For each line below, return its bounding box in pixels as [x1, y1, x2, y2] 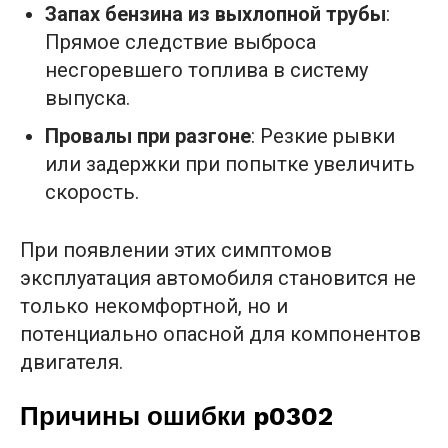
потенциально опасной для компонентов [20, 321, 421, 346]
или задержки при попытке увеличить [45, 151, 415, 176]
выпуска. [45, 85, 130, 110]
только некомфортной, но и [20, 293, 288, 318]
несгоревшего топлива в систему [45, 57, 368, 82]
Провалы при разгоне [45, 123, 251, 148]
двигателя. [20, 349, 123, 374]
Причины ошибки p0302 [20, 400, 333, 431]
